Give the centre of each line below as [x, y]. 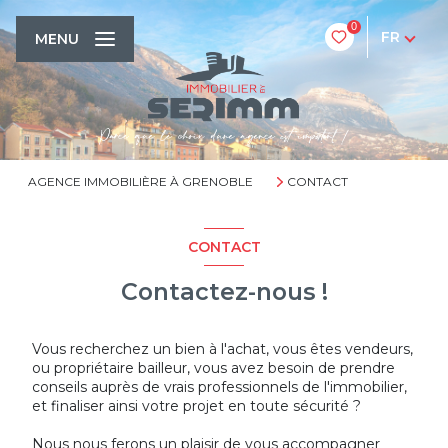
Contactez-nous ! [224, 291]
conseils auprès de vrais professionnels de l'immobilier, [219, 386]
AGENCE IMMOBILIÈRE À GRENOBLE [140, 181]
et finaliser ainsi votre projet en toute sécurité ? [196, 405]
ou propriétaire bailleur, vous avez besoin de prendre [213, 367]
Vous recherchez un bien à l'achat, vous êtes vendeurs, [222, 348]
